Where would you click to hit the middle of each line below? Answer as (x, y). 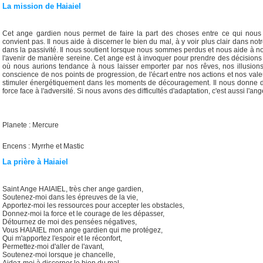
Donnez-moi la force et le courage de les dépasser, (83, 214)
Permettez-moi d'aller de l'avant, (53, 247)
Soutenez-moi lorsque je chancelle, (59, 255)
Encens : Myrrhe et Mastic (43, 146)
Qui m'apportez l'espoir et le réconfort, (62, 239)
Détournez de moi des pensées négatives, (70, 222)
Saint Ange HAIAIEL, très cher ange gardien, (73, 189)
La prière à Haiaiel (35, 162)
